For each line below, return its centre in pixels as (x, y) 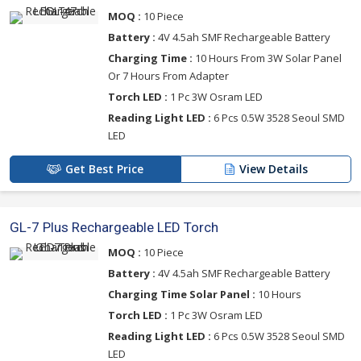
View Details (274, 169)
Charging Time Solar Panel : (182, 295)
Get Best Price (104, 169)
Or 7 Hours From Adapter (168, 76)
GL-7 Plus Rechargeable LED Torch (114, 228)
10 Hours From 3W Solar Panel (267, 58)
